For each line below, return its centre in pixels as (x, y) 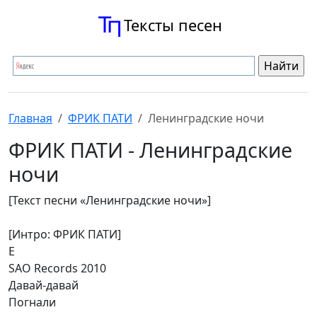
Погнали (32, 302)
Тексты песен (173, 25)
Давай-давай (44, 285)
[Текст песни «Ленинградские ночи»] (110, 200)
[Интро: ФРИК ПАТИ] (65, 234)
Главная (30, 118)
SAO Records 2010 (57, 268)
